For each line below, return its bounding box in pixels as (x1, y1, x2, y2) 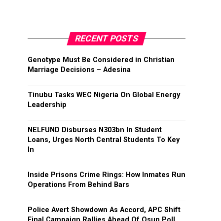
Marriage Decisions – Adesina (28, 66, 131, 74)
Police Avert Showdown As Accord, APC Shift (28, 206, 181, 215)
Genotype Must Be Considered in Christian (28, 56, 175, 65)
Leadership (28, 101, 67, 110)
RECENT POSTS (74, 34, 140, 44)
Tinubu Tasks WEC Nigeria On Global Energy (28, 91, 180, 100)
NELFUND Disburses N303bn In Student (28, 126, 162, 135)
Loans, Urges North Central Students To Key (28, 136, 180, 145)
